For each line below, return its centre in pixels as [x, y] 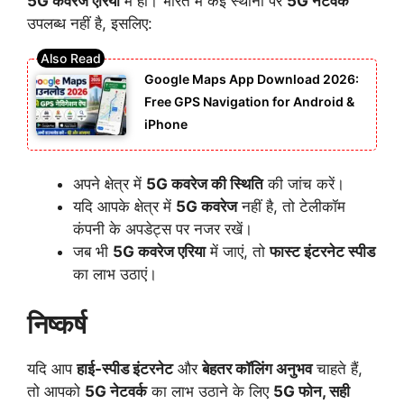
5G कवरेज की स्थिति [205, 184]
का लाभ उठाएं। [115, 275]
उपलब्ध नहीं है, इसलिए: [90, 24]
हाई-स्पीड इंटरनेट [125, 368]
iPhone [166, 124]
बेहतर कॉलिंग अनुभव [257, 368]
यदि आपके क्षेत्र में [124, 207]
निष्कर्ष [57, 324]
